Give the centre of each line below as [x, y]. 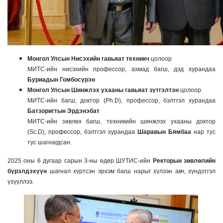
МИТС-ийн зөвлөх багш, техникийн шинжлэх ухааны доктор [121, 122]
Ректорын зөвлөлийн [184, 161]
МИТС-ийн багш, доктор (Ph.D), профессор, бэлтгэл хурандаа [121, 101]
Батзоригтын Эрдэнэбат [63, 111]
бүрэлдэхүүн [27, 171]
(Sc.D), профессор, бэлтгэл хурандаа [82, 132]
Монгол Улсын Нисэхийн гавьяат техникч [88, 59]
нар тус [203, 132]
